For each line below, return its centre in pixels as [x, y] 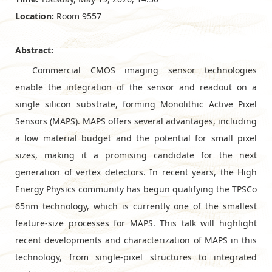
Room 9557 [78, 16]
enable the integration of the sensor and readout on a [136, 87]
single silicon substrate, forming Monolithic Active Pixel [136, 104]
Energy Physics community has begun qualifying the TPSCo [136, 189]
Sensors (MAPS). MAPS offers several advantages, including [136, 121]
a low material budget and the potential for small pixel [136, 138]
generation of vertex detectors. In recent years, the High [136, 172]
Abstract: [34, 50]
